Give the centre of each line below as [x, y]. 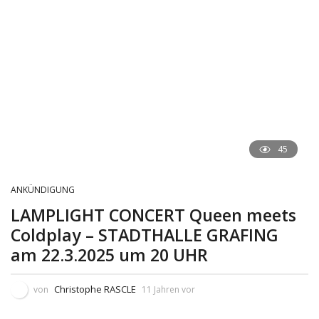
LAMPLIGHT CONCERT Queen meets [153, 215]
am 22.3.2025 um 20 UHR [109, 255]
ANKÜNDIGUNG [43, 190]
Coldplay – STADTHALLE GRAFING [145, 235]
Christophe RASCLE [95, 289]
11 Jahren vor [168, 290]
